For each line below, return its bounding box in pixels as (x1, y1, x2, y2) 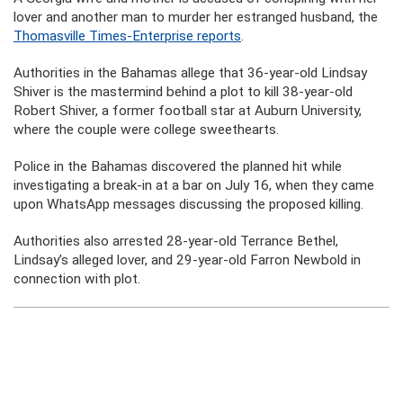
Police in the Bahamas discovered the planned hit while (13, 158, 342, 175)
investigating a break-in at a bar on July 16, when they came (13, 177, 374, 193)
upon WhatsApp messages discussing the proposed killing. (13, 196, 363, 212)
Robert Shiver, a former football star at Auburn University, (13, 103, 362, 119)
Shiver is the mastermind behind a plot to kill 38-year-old (13, 84, 353, 100)
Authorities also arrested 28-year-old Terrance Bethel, (13, 233, 338, 249)
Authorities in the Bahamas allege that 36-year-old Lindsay (13, 65, 367, 81)
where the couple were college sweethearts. (13, 121, 279, 138)
